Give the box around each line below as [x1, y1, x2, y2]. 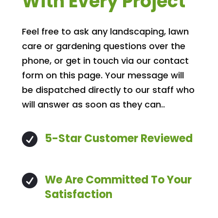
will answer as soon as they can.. [21, 98, 165, 110]
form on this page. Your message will [21, 69, 184, 81]
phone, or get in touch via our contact [21, 54, 189, 67]
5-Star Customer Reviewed [44, 130, 193, 146]
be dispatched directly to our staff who [21, 83, 195, 96]
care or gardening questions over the [21, 39, 185, 52]
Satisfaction [44, 186, 112, 202]
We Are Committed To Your [44, 172, 192, 187]
